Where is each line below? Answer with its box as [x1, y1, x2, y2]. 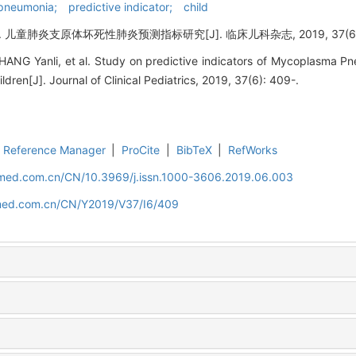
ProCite [122, 143, 161, 157]
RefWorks [228, 143, 278, 157]
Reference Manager [2, 143, 106, 157]
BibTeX [176, 143, 212, 157]
